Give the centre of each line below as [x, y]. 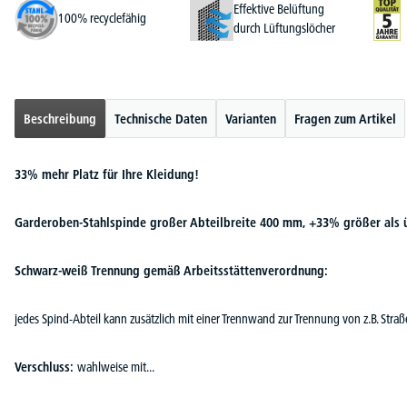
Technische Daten [161, 119]
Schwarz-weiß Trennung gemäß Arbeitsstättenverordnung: [171, 270]
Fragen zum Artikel [345, 119]
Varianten [251, 119]
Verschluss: [46, 367]
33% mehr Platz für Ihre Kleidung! [107, 174]
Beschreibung [60, 119]
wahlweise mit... [116, 367]
